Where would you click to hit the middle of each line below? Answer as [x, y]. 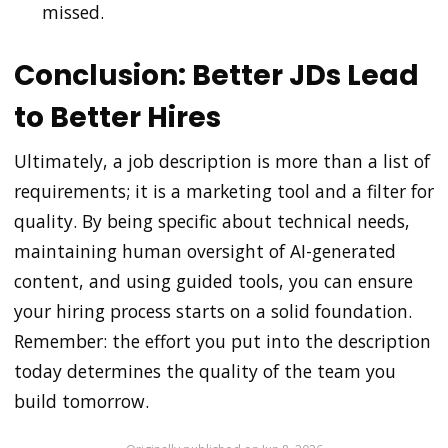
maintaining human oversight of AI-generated [205, 251]
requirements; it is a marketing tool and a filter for [224, 191]
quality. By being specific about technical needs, [212, 221]
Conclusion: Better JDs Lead [216, 75]
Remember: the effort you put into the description [222, 341]
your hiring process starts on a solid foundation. [213, 311]
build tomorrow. [81, 401]
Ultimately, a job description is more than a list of [222, 161]
